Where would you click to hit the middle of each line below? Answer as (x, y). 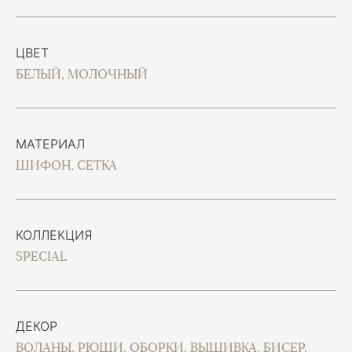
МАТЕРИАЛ (50, 144)
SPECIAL (41, 257)
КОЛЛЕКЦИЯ (54, 235)
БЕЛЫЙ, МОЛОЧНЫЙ (82, 74)
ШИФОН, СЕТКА (66, 165)
